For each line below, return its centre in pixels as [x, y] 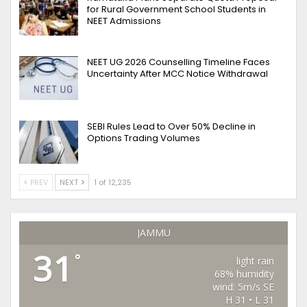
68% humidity [245, 274]
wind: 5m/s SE [244, 287]
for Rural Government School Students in [176, 10]
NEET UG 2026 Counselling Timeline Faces [179, 62]
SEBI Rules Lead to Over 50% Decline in [171, 126]
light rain [256, 261]
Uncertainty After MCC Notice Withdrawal [177, 73]
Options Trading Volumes [144, 138]
